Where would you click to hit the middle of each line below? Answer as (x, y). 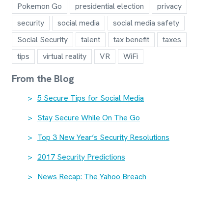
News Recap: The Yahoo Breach (92, 176)
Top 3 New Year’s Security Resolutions (103, 137)
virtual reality (65, 56)
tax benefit (131, 39)
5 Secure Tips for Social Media (91, 98)
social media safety (146, 23)
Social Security (42, 39)
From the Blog (43, 78)
